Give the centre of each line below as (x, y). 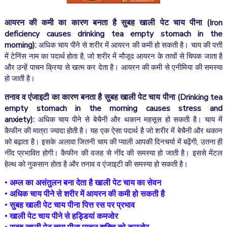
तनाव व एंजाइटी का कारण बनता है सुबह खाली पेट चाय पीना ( (92, 97)
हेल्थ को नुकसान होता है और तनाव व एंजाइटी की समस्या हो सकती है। (96, 164)
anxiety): (19, 120)
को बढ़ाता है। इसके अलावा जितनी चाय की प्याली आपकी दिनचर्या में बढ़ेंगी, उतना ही (113, 142)
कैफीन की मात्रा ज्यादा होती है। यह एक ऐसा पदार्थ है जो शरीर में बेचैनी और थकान (113, 131)
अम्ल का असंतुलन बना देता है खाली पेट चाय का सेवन (84, 183)
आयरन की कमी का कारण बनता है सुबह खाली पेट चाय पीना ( (107, 23)
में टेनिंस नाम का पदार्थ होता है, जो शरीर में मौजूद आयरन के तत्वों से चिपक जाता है (113, 56)
